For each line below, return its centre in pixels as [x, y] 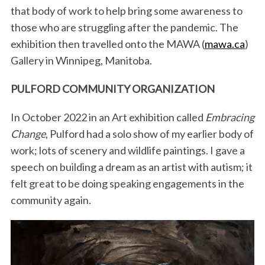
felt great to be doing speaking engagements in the [127, 184]
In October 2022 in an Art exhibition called [108, 117]
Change [28, 134]
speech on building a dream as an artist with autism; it [131, 167]
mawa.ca [224, 44]
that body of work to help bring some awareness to [126, 11]
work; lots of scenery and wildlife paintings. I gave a [127, 151]
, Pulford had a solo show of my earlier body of [149, 134]
